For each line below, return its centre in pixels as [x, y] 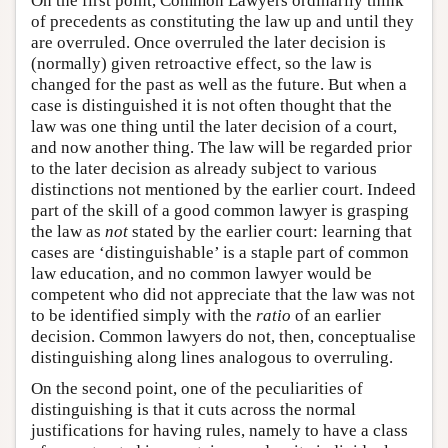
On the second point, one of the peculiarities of [197, 388]
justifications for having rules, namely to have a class [219, 430]
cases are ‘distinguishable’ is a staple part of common [220, 252]
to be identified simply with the [143, 315]
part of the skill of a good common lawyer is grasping [220, 210]
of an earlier [336, 315]
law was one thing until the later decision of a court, [214, 126]
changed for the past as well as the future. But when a [219, 84]
